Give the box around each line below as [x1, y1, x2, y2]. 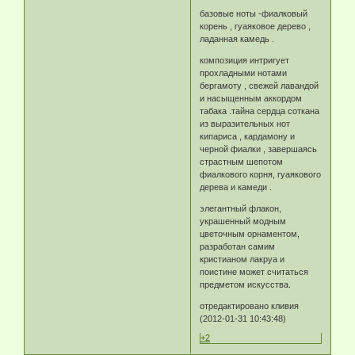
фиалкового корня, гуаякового [200, 170, 322, 180]
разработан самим [200, 242, 276, 252]
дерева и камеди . [200, 182, 273, 193]
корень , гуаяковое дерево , [200, 21, 311, 32]
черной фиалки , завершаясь [200, 144, 318, 155]
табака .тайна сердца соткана [200, 106, 320, 116]
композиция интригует [200, 55, 290, 66]
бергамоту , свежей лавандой [200, 81, 319, 91]
